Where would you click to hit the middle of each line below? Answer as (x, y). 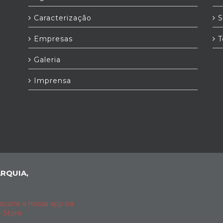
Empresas (52, 39)
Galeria (46, 60)
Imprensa (51, 81)
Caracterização (61, 18)
